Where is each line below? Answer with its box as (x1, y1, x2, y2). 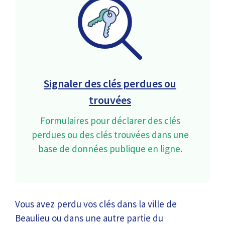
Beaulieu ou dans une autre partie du (15, 212, 163, 224)
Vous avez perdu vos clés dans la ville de (15, 198, 177, 210)
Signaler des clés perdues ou (44, 76, 176, 90)
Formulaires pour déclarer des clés (40, 115, 180, 127)
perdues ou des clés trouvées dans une (31, 129, 189, 141)
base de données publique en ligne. (38, 143, 182, 155)
